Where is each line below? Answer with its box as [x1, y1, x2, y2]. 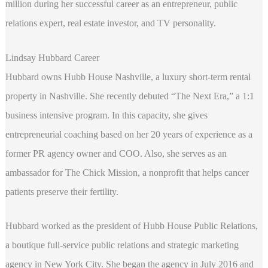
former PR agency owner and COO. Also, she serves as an [5, 148, 227, 159]
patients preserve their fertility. [5, 186, 118, 197]
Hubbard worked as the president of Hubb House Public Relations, [5, 221, 258, 232]
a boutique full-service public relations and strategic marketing [5, 240, 239, 251]
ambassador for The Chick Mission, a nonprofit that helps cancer [5, 167, 249, 178]
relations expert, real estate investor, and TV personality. [5, 18, 216, 29]
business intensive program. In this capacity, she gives [5, 109, 208, 120]
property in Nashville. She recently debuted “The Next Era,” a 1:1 [5, 90, 254, 101]
